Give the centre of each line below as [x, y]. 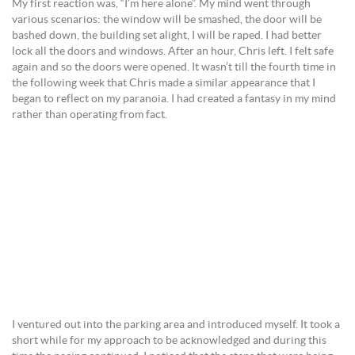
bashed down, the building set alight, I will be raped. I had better [167, 36]
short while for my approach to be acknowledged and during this [169, 341]
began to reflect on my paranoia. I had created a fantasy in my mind [174, 99]
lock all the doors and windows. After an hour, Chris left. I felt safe [173, 52]
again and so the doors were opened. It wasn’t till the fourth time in [174, 67]
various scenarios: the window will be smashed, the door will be [167, 20]
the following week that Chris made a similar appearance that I [164, 83]
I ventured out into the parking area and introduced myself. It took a [176, 325]
